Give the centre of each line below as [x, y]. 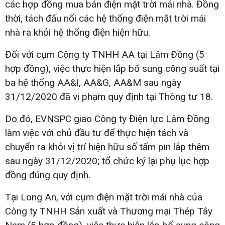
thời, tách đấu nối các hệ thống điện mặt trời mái [105, 18]
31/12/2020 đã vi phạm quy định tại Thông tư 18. [109, 96]
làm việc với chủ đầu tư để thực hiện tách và [97, 133]
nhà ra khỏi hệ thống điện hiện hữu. [78, 32]
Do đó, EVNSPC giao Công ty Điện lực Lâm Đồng [107, 119]
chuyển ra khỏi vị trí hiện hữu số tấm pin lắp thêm [107, 147]
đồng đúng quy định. [48, 175]
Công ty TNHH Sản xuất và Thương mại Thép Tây [109, 211]
